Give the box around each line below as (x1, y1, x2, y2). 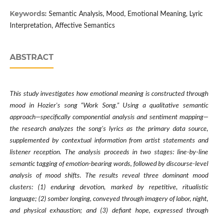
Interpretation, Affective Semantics (9, 22, 115, 30)
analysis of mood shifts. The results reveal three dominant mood (9, 172, 209, 180)
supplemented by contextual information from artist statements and (9, 137, 209, 145)
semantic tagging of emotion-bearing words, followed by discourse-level (9, 161, 209, 168)
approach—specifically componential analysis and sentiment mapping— (9, 114, 209, 121)
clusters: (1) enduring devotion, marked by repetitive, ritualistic (9, 184, 209, 191)
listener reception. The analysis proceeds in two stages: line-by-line (9, 149, 209, 156)
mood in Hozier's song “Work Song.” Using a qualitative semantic (9, 102, 209, 109)
